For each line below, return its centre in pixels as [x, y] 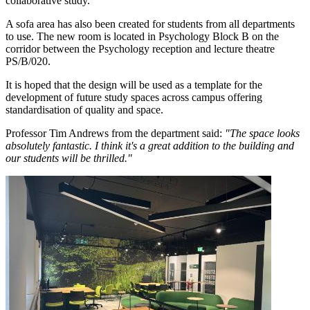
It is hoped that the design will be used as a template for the [134, 84]
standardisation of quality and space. [84, 109]
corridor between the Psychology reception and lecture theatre [140, 48]
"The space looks [262, 133]
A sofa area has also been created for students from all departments [150, 24]
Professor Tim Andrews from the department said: [115, 133]
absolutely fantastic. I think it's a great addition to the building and [150, 145]
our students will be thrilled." [70, 158]
